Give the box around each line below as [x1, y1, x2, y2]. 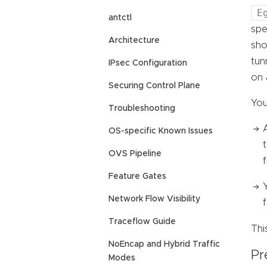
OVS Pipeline [108, 150, 162, 159]
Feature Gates [108, 172, 166, 181]
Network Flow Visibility [108, 195, 200, 204]
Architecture [108, 36, 160, 45]
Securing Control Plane [108, 82, 200, 91]
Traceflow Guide [108, 218, 176, 226]
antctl [108, 14, 132, 23]
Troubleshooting [108, 104, 175, 113]
